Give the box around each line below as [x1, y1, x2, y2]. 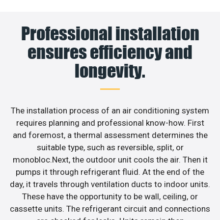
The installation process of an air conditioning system [11, 106, 209, 116]
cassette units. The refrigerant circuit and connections [10, 204, 210, 214]
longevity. [75, 60, 145, 82]
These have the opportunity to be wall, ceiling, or [22, 192, 198, 202]
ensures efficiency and [27, 41, 192, 63]
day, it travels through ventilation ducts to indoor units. [10, 179, 210, 190]
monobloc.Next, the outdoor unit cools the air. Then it [12, 155, 208, 165]
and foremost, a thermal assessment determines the [12, 130, 208, 140]
